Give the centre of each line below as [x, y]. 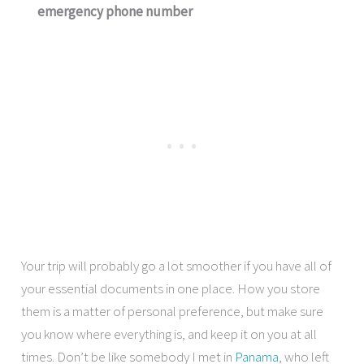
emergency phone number [115, 11]
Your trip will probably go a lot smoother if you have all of [177, 266]
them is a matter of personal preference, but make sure [173, 312]
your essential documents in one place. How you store [171, 289]
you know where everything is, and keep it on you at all [169, 334]
